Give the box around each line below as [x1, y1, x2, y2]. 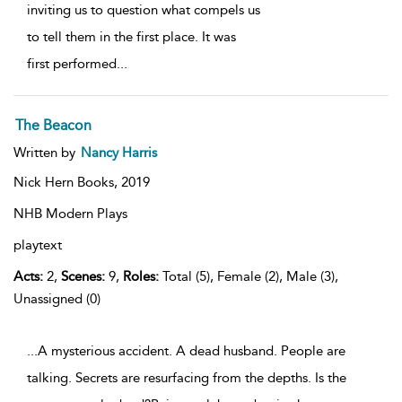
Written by [13, 144, 79, 162]
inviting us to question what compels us [27, 2, 260, 19]
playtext [13, 237, 62, 254]
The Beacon [15, 117, 99, 135]
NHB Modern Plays [13, 205, 127, 223]
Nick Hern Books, [13, 174, 121, 191]
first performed [27, 56, 117, 73]
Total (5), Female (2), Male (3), [159, 268, 338, 285]
